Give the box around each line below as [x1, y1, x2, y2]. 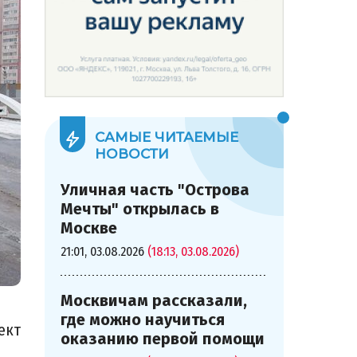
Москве [61, 218, 117, 237]
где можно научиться [61, 310, 225, 329]
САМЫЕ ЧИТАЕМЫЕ [95, 129, 238, 145]
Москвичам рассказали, [61, 291, 247, 310]
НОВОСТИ [95, 146, 169, 162]
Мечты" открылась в [61, 199, 219, 218]
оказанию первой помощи [61, 329, 265, 348]
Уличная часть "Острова [61, 180, 249, 199]
